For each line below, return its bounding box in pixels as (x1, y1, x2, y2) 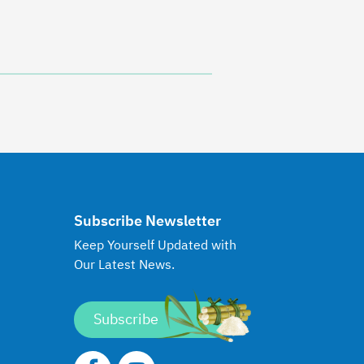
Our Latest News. (74, 254, 175, 276)
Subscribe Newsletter (74, 210, 221, 234)
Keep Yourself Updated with (74, 235, 236, 257)
